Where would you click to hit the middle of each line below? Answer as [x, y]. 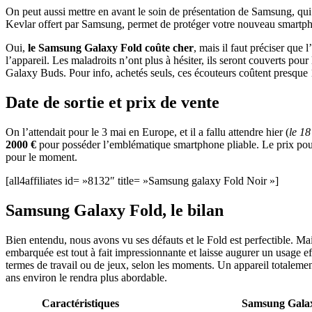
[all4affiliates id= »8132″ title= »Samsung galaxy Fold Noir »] [142, 180]
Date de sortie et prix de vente [112, 102]
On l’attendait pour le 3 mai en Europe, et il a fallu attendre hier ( [147, 132]
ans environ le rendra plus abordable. [86, 277]
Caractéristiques [80, 303]
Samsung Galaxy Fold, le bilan [115, 210]
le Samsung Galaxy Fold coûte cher [111, 47]
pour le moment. [41, 157]
